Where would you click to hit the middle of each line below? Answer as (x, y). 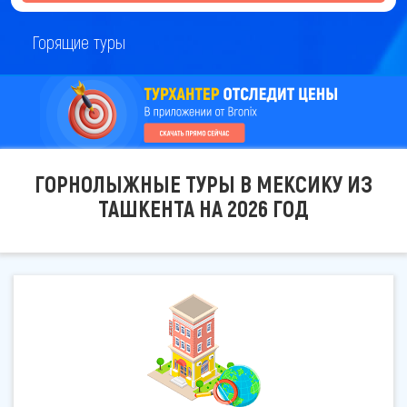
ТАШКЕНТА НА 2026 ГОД (203, 208)
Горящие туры (79, 42)
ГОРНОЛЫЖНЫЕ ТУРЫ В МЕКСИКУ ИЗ (203, 184)
